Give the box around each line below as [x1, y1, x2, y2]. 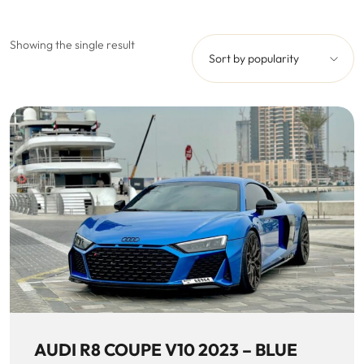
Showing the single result [10, 37, 135, 52]
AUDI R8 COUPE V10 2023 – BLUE [34, 339, 297, 361]
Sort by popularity [209, 50, 299, 66]
